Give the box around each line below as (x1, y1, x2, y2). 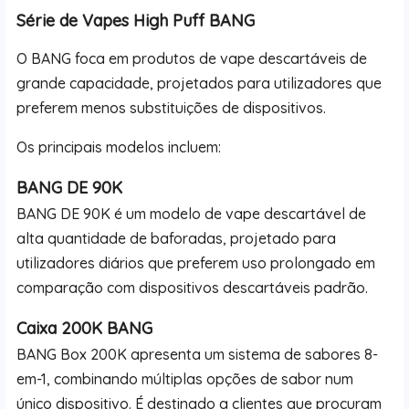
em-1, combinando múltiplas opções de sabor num (16, 369, 354, 388)
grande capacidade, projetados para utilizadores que (16, 73, 383, 92)
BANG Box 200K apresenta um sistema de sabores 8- (16, 344, 379, 363)
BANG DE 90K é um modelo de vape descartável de (16, 204, 367, 223)
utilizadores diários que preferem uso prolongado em (16, 253, 376, 272)
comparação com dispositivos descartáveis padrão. (16, 278, 369, 297)
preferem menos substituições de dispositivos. (16, 98, 327, 117)
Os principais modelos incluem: (16, 137, 222, 156)
